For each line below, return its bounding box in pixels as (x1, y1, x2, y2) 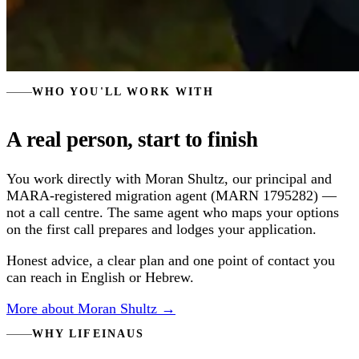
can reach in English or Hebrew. (6, 268, 194, 285)
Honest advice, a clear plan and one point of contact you (6, 252, 335, 268)
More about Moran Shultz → (6, 300, 175, 317)
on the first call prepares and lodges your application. (6, 220, 317, 237)
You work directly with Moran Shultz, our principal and (6, 170, 332, 187)
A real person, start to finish (6, 127, 258, 152)
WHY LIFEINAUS (31, 328, 145, 341)
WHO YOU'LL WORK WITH (31, 86, 214, 99)
